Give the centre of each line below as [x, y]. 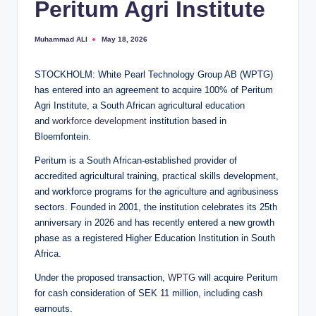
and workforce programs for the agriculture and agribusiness [157, 192]
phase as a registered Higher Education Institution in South [155, 238]
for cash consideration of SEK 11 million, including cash [148, 293]
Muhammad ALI [61, 39]
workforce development [99, 121]
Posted [46, 42]
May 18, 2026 [124, 39]
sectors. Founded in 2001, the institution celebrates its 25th [156, 207]
